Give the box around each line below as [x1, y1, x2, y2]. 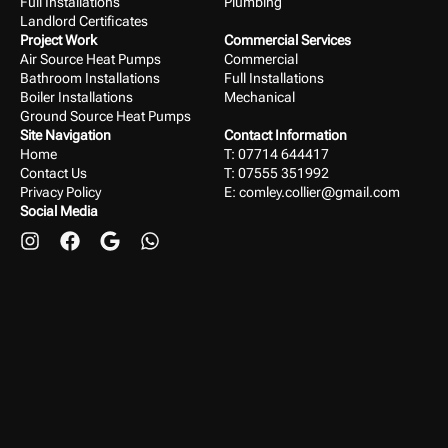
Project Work [20, 32, 97, 49]
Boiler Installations [20, 89, 133, 106]
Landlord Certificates [20, 13, 148, 30]
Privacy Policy [20, 184, 101, 201]
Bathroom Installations [20, 70, 160, 87]
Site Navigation [20, 127, 111, 144]
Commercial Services [224, 32, 351, 49]
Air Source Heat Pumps [20, 51, 161, 68]
